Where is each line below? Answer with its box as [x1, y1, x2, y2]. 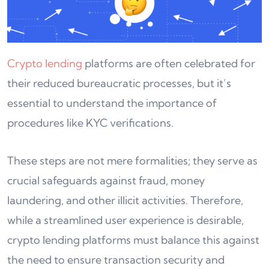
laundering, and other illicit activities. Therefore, [7, 193, 243, 208]
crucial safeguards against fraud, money [7, 174, 205, 188]
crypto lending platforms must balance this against [7, 233, 259, 247]
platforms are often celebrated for [82, 56, 255, 71]
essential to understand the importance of [7, 96, 217, 110]
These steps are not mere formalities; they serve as [7, 154, 258, 168]
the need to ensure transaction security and [7, 253, 225, 267]
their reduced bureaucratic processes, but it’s [7, 76, 231, 91]
